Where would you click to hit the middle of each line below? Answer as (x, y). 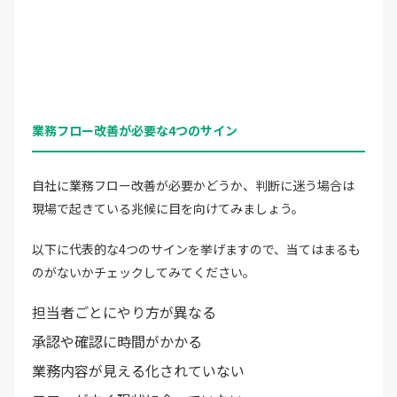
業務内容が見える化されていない (138, 370)
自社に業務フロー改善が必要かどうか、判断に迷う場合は (193, 185)
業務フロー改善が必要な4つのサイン (135, 130)
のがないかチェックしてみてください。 (144, 272)
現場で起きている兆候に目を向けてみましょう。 (168, 208)
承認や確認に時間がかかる (117, 341)
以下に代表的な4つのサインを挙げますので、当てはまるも (196, 249)
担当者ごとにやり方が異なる (124, 311)
